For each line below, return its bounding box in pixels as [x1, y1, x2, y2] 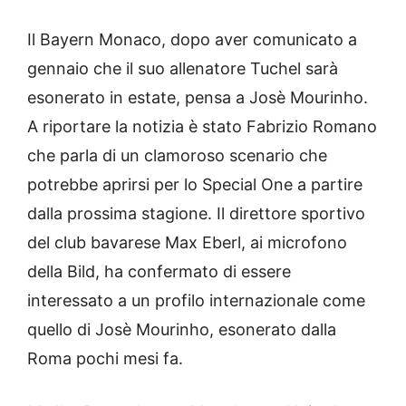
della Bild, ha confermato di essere [27, 262, 291, 282]
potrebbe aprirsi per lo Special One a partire [27, 175, 362, 195]
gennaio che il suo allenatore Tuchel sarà [27, 59, 338, 79]
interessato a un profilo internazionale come [27, 291, 365, 311]
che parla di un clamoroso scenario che [27, 146, 327, 166]
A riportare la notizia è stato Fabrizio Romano [27, 117, 377, 137]
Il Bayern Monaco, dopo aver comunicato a [27, 30, 357, 50]
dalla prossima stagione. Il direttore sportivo [27, 204, 365, 224]
